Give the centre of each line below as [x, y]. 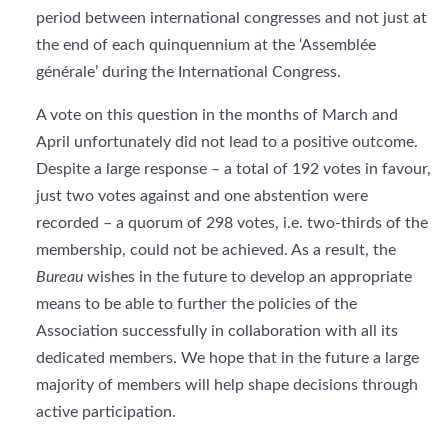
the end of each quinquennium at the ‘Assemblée [206, 45]
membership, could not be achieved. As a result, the [216, 250]
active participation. [106, 412]
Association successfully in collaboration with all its [217, 331]
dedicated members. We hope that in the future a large [227, 358]
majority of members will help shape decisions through [227, 385]
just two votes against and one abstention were [202, 196]
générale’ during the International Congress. [188, 72]
